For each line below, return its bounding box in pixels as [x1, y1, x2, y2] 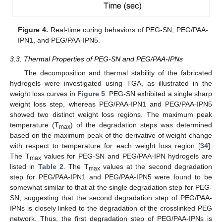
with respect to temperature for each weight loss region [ [10, 142, 200, 150]
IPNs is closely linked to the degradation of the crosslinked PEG [10, 204, 212, 213]
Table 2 [38, 163, 63, 171]
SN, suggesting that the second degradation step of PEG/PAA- [10, 194, 212, 202]
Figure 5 [77, 90, 106, 98]
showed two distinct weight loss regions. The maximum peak [10, 111, 212, 119]
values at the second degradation [100, 163, 213, 171]
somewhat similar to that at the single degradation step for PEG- [10, 183, 212, 192]
